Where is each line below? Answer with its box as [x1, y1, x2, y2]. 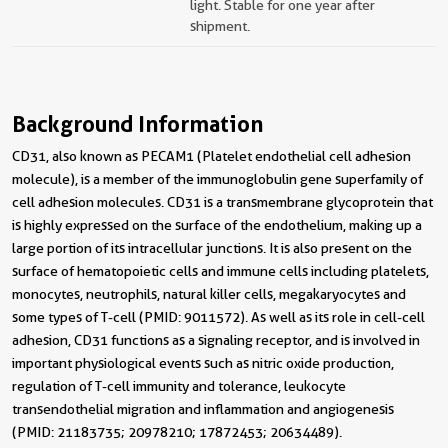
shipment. [190, 18, 250, 34]
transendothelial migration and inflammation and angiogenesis [12, 401, 394, 417]
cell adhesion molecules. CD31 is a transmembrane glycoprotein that [12, 194, 433, 210]
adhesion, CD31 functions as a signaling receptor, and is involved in [12, 332, 420, 348]
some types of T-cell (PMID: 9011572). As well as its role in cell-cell [12, 309, 425, 325]
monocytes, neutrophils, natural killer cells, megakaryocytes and [12, 286, 406, 302]
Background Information [12, 111, 263, 137]
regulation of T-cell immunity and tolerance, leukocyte [12, 378, 346, 394]
